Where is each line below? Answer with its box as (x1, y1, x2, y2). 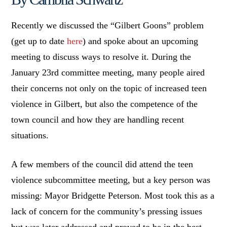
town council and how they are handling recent (11, 115, 184, 125)
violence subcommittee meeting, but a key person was (11, 175, 211, 185)
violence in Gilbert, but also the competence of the (11, 99, 198, 109)
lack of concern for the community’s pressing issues (11, 206, 203, 217)
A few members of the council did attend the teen (11, 159, 194, 170)
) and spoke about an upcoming (83, 36, 199, 47)
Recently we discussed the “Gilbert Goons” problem (11, 20, 204, 31)
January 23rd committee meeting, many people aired (11, 67, 205, 78)
